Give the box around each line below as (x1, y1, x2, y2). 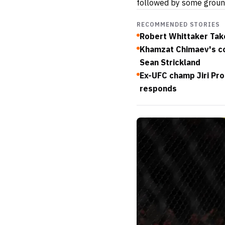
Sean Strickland (140, 57, 200, 68)
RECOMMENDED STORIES (137, 21, 220, 29)
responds (140, 83, 177, 94)
